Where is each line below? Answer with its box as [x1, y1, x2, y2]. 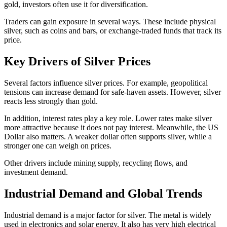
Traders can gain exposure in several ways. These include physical [4, 17, 216, 26]
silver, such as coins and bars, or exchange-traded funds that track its [4, 26, 221, 35]
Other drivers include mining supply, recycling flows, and [4, 158, 187, 167]
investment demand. [4, 167, 68, 176]
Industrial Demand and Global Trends [4, 186, 202, 200]
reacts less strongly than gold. [4, 96, 98, 105]
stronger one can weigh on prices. [4, 141, 111, 150]
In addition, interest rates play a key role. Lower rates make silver [4, 113, 212, 123]
